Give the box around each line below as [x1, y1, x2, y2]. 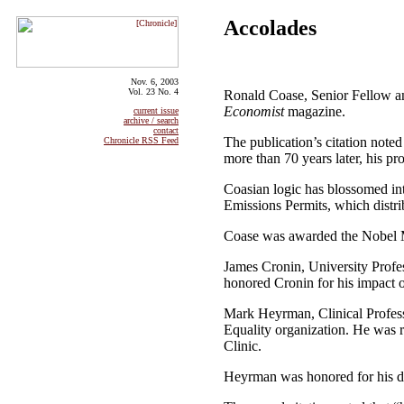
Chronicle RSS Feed [104, 135, 179, 145]
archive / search [124, 115, 179, 125]
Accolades [224, 16, 317, 40]
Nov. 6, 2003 [131, 77, 179, 87]
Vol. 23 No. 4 [128, 87, 179, 96]
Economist [224, 103, 284, 119]
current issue [133, 106, 179, 115]
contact [153, 125, 179, 135]
